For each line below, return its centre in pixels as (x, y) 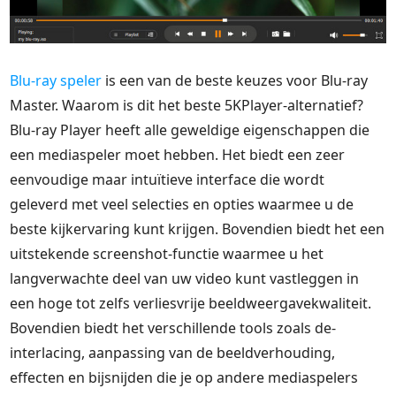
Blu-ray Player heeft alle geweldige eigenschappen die (190, 129)
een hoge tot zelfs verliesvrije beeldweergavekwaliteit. (191, 303)
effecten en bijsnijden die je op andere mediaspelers (184, 377)
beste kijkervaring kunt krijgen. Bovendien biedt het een (198, 228)
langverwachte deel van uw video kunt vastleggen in (185, 278)
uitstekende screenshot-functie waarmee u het (167, 253)
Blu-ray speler (56, 80)
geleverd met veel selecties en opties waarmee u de (182, 204)
